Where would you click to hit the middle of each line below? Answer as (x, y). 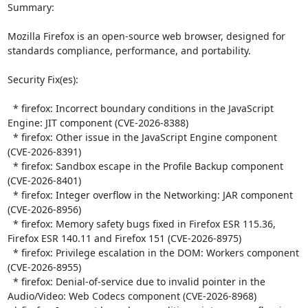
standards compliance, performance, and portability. (132, 50)
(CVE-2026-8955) (44, 267)
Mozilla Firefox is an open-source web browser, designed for (146, 36)
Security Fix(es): (45, 79)
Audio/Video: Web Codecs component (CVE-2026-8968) (132, 296)
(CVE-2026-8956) (44, 209)
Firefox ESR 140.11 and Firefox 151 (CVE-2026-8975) (124, 238)
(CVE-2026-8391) (44, 151)
